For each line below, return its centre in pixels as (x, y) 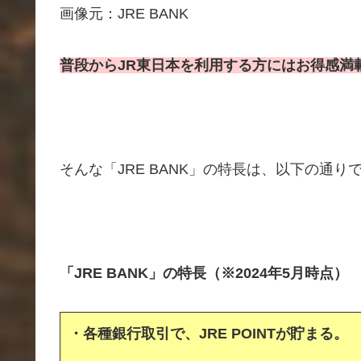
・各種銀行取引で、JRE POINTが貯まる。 (208, 334)
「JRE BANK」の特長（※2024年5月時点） (204, 273)
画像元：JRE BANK (124, 13)
